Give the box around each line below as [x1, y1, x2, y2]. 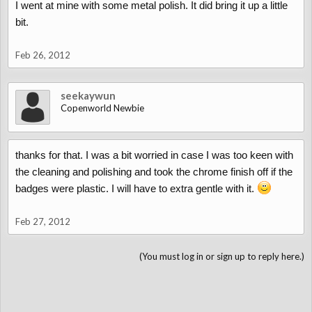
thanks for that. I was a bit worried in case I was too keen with [15, 149, 293, 161]
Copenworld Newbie [61, 102, 144, 114]
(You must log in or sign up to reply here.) [139, 251, 304, 262]
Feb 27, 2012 [15, 216, 70, 227]
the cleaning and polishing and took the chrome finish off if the [15, 166, 292, 178]
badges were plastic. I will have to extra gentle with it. [15, 182, 257, 194]
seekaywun [61, 89, 116, 102]
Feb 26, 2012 [15, 49, 70, 61]
